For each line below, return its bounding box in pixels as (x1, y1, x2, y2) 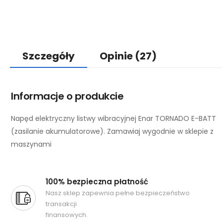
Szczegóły (22, 49, 75, 63)
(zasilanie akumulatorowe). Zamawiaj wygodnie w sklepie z (11, 126, 214, 136)
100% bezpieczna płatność (46, 176, 148, 187)
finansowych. (46, 210, 88, 220)
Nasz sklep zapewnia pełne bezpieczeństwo (46, 188, 190, 198)
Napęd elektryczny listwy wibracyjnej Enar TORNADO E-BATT (11, 113, 216, 123)
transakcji (46, 199, 77, 209)
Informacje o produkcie (11, 89, 123, 103)
